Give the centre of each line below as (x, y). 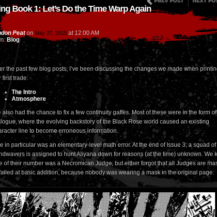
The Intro (24, 92)
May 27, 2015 (51, 33)
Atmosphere (29, 99)
